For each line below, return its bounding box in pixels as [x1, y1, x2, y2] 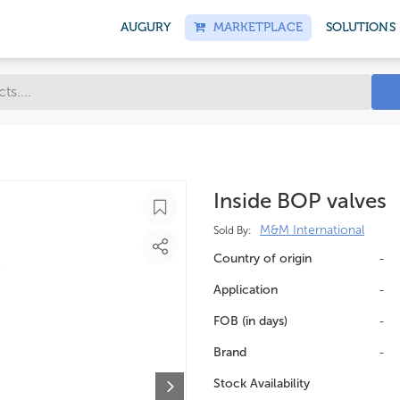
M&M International [260, 222, 364, 237]
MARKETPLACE [205, 20, 303, 35]
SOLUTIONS [325, 20, 396, 35]
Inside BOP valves [213, 187, 387, 213]
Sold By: [213, 224, 251, 237]
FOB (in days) [213, 313, 287, 329]
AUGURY [120, 20, 171, 35]
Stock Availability [213, 376, 310, 391]
